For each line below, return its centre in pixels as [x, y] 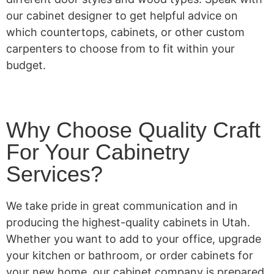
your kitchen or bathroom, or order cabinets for [130, 255]
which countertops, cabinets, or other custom [125, 32]
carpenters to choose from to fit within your [120, 49]
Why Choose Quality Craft [133, 130]
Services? [54, 174]
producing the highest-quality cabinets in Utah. [128, 222]
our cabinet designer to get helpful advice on [122, 16]
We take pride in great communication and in [122, 206]
